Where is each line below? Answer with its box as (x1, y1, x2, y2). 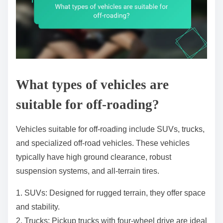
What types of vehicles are (16, 77, 169, 92)
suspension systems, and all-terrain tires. (16, 166, 159, 175)
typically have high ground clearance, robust (16, 152, 171, 161)
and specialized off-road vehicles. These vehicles (16, 138, 190, 147)
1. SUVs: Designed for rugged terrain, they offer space (16, 188, 206, 197)
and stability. (16, 202, 60, 211)
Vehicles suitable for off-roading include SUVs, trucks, (16, 124, 205, 133)
